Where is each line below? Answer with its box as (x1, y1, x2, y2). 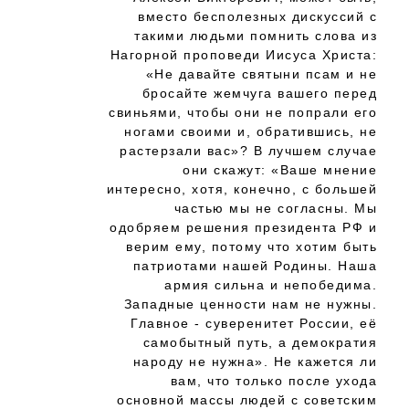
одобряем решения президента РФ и (110, 220, 377, 235)
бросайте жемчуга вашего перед (142, 86, 377, 100)
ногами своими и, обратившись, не (124, 124, 377, 139)
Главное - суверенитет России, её (131, 316, 377, 330)
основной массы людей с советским (117, 393, 377, 407)
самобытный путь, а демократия (142, 335, 377, 350)
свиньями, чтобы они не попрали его (109, 105, 377, 120)
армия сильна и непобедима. (164, 278, 377, 292)
